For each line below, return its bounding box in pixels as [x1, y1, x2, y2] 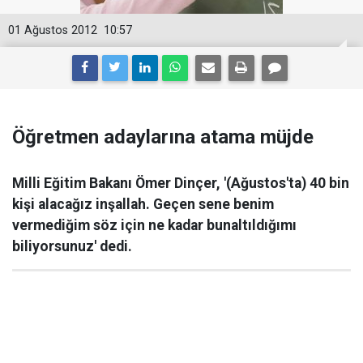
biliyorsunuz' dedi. [12, 238, 132, 254]
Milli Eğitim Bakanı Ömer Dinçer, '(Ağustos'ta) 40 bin [12, 175, 349, 191]
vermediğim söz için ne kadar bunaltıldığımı [12, 217, 297, 233]
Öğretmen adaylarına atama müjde [12, 126, 314, 148]
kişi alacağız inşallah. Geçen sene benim [12, 196, 274, 212]
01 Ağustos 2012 [8, 23, 97, 37]
